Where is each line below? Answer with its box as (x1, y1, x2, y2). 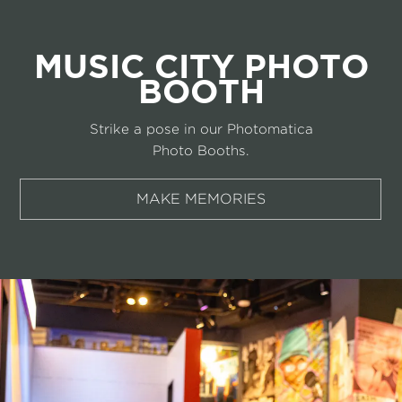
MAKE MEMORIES (136, 190, 266, 206)
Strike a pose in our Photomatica (89, 120, 313, 135)
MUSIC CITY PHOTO (33, 46, 369, 84)
